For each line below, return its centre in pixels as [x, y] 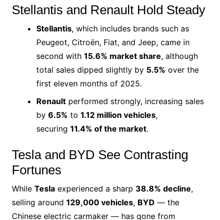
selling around [39, 202]
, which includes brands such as [130, 28]
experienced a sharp [95, 188]
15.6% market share [122, 56]
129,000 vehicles [99, 202]
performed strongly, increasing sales [135, 101]
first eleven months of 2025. [89, 83]
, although [179, 56]
